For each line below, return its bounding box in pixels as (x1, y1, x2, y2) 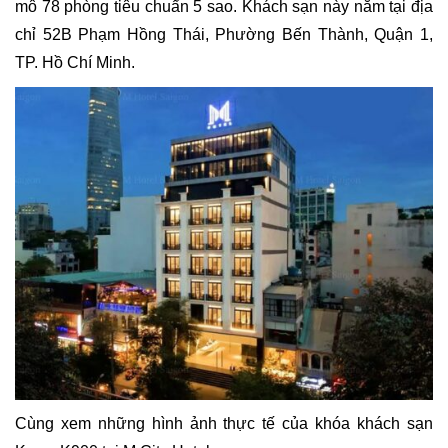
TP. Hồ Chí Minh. (15, 53, 135, 71)
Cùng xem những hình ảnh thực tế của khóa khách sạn (15, 415, 433, 433)
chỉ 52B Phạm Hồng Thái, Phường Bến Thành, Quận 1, (15, 25, 433, 43)
